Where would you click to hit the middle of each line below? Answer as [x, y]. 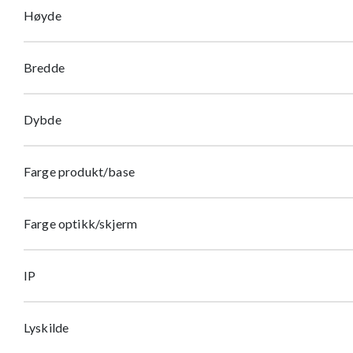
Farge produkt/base [79, 172]
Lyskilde [46, 328]
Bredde [44, 68]
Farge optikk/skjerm [81, 224]
